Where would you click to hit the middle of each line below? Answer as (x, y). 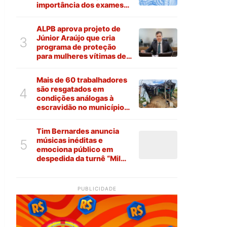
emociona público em (75, 149)
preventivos (59, 14)
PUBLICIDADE (97, 188)
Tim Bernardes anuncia (78, 131)
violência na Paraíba (72, 65)
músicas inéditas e (70, 140)
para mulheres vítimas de (81, 56)
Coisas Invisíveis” (68, 168)
